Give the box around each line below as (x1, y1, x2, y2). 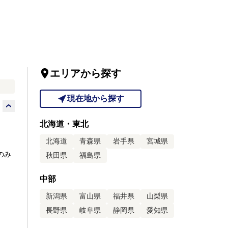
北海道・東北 (40, 120, 89, 128)
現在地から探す (67, 94, 124, 103)
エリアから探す (50, 68, 121, 79)
